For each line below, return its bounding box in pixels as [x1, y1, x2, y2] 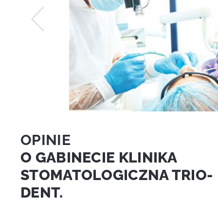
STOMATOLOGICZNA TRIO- [20, 165, 213, 183]
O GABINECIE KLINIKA [20, 148, 177, 166]
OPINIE [20, 130, 71, 148]
